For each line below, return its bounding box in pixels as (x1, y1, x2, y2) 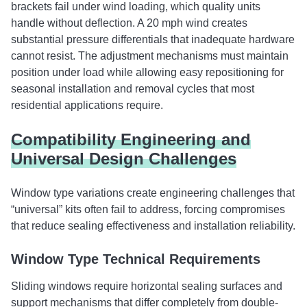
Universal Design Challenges (11, 149, 236, 168)
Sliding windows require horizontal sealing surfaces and (11, 280, 282, 292)
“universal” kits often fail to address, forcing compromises (11, 204, 285, 215)
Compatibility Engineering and (11, 130, 251, 149)
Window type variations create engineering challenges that (11, 187, 295, 199)
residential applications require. (11, 99, 163, 111)
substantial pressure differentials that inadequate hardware (11, 34, 295, 45)
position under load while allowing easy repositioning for (11, 66, 284, 78)
